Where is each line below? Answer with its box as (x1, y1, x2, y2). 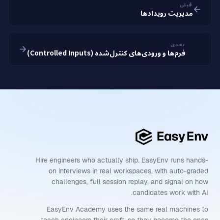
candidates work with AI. (133, 188, 208, 197)
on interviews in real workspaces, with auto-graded (49, 166, 208, 176)
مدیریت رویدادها (140, 8, 193, 18)
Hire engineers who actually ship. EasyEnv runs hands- (35, 156, 208, 165)
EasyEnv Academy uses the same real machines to (47, 205, 208, 214)
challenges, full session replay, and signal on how (52, 177, 208, 187)
